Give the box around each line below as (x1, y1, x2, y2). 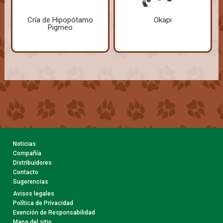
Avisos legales (13, 190, 55, 197)
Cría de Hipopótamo (27, 15, 93, 25)
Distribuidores (13, 159, 52, 166)
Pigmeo (47, 23, 73, 32)
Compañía (13, 150, 42, 157)
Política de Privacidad (13, 200, 74, 207)
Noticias (13, 140, 36, 147)
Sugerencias (13, 178, 49, 185)
